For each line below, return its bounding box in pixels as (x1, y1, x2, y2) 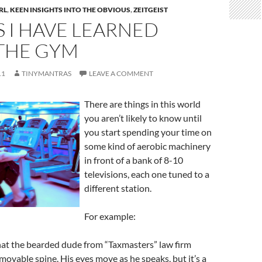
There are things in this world (84, 98, 201, 109)
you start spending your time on (84, 126, 212, 137)
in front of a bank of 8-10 (84, 154, 183, 166)
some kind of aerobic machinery (84, 140, 211, 151)
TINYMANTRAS (22, 69, 71, 78)
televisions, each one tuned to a (84, 168, 209, 180)
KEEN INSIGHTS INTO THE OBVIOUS (10, 5, 130, 14)
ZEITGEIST (133, 5, 168, 14)
